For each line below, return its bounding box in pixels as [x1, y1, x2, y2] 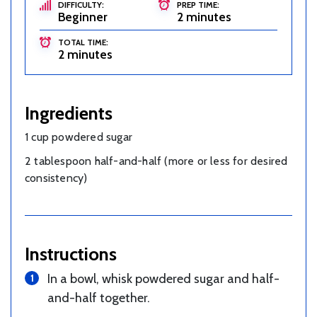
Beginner [58, 9, 108, 25]
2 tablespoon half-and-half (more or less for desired [25, 154, 288, 168]
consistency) [25, 171, 88, 185]
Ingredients [25, 102, 113, 125]
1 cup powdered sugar [25, 130, 132, 144]
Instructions [25, 243, 117, 265]
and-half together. [47, 290, 150, 306]
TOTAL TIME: [58, 37, 108, 47]
